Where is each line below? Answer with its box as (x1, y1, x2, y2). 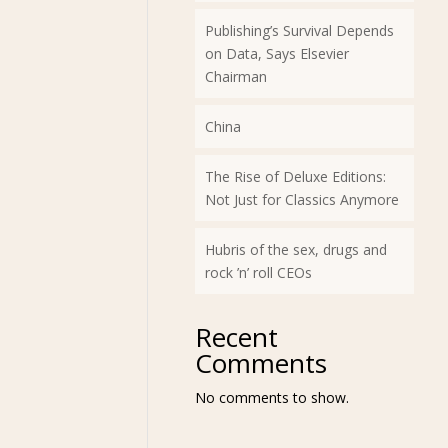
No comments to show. (194, 388, 349, 407)
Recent (194, 319, 278, 355)
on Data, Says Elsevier (204, 44, 349, 63)
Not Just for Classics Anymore (204, 190, 399, 209)
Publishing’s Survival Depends (204, 21, 394, 40)
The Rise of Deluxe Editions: (204, 167, 386, 186)
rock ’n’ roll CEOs (204, 263, 312, 282)
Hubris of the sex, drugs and (204, 240, 387, 259)
